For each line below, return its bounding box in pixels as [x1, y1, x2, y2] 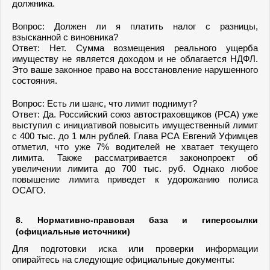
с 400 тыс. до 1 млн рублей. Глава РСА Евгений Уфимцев [12, 131, 258, 141]
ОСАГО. [12, 185, 46, 195]
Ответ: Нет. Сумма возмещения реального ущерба [12, 43, 258, 53]
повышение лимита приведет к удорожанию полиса [12, 174, 258, 184]
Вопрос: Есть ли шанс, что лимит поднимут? [12, 98, 197, 108]
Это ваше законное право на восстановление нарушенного [12, 64, 258, 75]
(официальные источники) [16, 227, 130, 236]
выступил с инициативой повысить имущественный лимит [12, 120, 258, 130]
